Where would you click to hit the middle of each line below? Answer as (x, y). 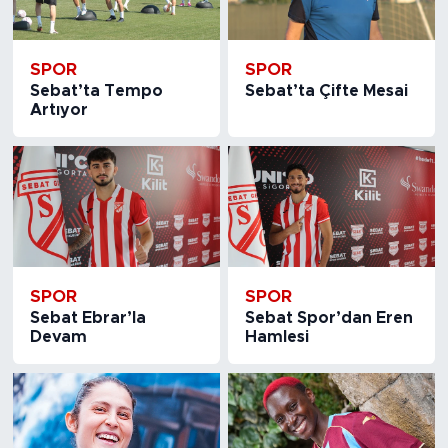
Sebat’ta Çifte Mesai (327, 91)
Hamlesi (277, 337)
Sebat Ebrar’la (87, 318)
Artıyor (58, 110)
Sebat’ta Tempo (96, 91)
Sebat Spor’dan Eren (329, 318)
